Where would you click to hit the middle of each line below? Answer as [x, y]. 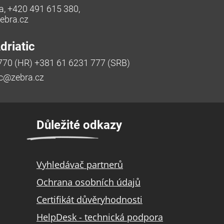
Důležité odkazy [79, 125]
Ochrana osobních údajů [88, 182]
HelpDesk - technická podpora [100, 217]
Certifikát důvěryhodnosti [89, 199]
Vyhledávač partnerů [80, 164]
